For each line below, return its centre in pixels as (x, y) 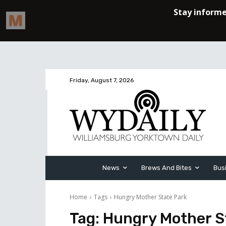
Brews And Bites (166, 168)
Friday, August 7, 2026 (102, 80)
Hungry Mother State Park (150, 197)
